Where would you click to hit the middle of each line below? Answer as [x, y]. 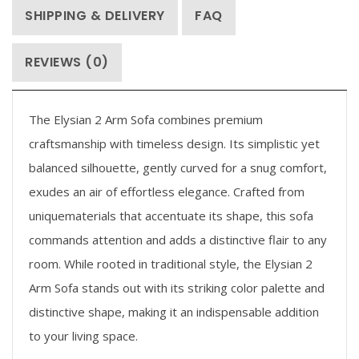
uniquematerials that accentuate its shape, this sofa [171, 215]
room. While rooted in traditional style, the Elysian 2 [171, 263]
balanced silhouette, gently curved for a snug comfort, [178, 167]
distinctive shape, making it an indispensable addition [174, 311]
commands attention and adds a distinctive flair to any [178, 239]
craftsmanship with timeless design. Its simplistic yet [174, 143]
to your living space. [83, 335]
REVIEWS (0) [67, 62]
